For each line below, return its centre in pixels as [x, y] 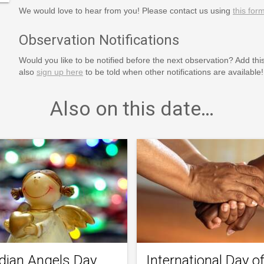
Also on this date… [132, 108]
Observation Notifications [99, 40]
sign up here [60, 72]
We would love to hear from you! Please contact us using [126, 10]
